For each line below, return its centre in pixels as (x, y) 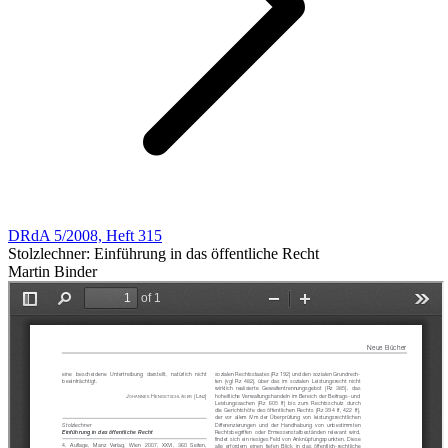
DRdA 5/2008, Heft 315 (85, 235)
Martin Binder (52, 271)
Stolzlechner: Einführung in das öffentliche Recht (163, 253)
